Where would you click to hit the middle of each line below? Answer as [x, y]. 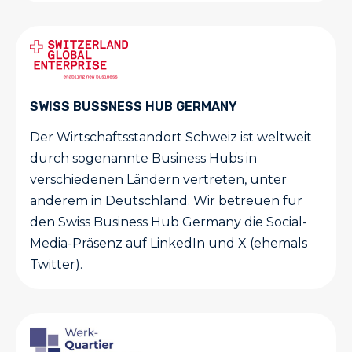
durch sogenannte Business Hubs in [143, 159]
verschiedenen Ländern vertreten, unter [158, 180]
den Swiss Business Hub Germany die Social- [169, 222]
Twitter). [56, 265]
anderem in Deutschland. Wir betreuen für [166, 201]
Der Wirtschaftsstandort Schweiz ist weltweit [171, 137]
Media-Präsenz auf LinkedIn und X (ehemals [169, 244]
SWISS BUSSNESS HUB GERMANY [134, 107]
